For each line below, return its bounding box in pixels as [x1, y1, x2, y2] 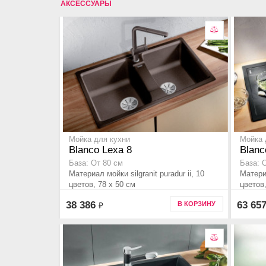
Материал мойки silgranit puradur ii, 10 [69, 169, 204, 179]
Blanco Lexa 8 [69, 144, 132, 156]
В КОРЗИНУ [178, 200, 216, 207]
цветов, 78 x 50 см [69, 180, 135, 189]
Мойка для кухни [69, 135, 130, 144]
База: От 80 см [69, 159, 123, 168]
